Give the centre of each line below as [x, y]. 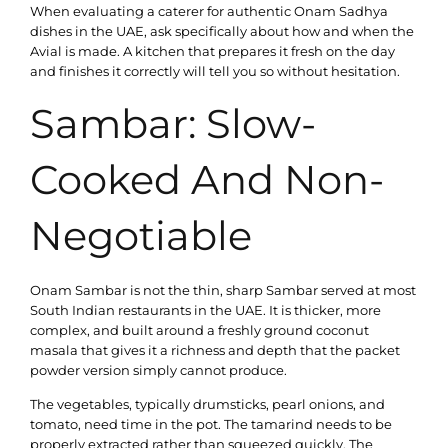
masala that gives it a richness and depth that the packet [215, 349]
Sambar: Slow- [173, 123]
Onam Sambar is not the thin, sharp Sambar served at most [223, 289]
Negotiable [141, 235]
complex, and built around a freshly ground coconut [199, 329]
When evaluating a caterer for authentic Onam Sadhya [209, 11]
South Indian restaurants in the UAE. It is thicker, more [205, 309]
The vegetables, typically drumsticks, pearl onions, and [207, 404]
